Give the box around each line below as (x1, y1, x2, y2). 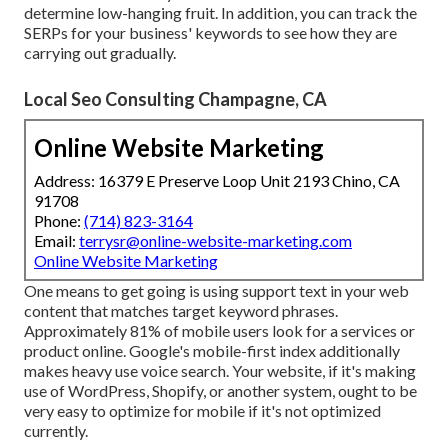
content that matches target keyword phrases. (24, 301, 338, 321)
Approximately (24, 321, 130, 341)
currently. (24, 421, 88, 441)
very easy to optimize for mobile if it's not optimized (24, 401, 381, 421)
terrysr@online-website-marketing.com (79, 231, 352, 251)
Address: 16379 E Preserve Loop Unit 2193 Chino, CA (34, 171, 400, 191)
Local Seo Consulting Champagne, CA (24, 88, 327, 111)
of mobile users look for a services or (161, 321, 415, 341)
